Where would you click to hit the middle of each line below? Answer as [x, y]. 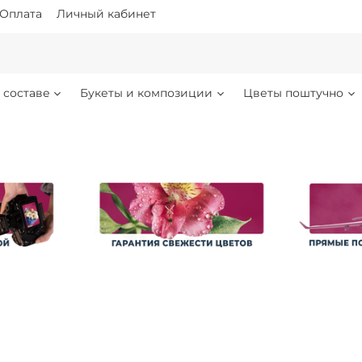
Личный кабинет [106, 13]
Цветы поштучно [294, 93]
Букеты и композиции [147, 93]
